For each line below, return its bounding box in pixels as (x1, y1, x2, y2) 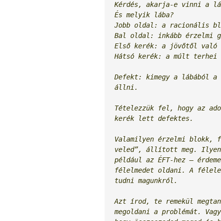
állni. (114, 83, 142, 92)
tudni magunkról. (114, 177, 178, 185)
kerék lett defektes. (114, 114, 193, 123)
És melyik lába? (114, 11, 174, 19)
